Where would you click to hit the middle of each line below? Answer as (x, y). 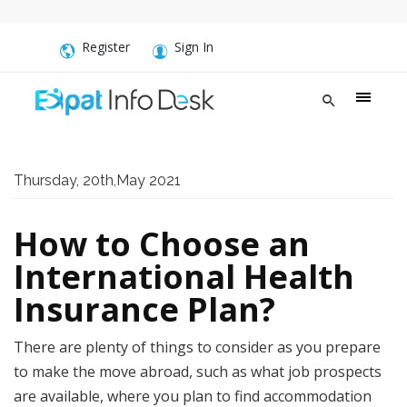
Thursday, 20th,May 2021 (97, 180)
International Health (184, 277)
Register (106, 47)
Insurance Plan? (144, 309)
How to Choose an (162, 244)
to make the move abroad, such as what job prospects (198, 372)
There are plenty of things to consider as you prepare (197, 347)
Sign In (194, 47)
